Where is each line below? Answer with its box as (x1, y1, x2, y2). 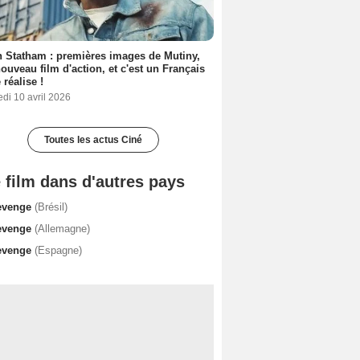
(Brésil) (35, 200, 67, 213)
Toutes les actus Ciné (44, 133, 142, 145)
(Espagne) (35, 243, 82, 256)
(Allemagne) (35, 222, 90, 235)
